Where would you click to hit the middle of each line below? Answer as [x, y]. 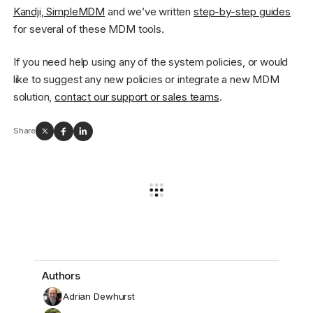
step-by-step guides [242, 11]
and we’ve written [149, 11]
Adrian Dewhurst [99, 297]
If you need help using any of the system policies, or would [151, 62]
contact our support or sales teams [137, 97]
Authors [61, 275]
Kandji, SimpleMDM [59, 11]
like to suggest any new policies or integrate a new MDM [146, 80]
